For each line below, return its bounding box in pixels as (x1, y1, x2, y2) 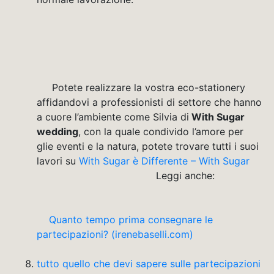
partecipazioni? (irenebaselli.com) (37, 228, 257, 240)
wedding (37, 125, 78, 138)
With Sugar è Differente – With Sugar (79, 154, 262, 167)
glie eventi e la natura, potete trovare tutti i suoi (37, 139, 259, 152)
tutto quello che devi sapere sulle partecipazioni (37, 257, 261, 270)
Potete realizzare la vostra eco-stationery (37, 81, 245, 94)
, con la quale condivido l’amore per (78, 125, 243, 138)
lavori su (37, 154, 79, 167)
